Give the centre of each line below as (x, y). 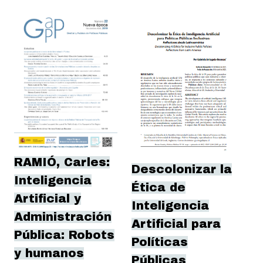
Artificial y (48, 199)
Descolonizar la (182, 170)
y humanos (49, 254)
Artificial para (176, 224)
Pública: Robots (64, 235)
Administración (63, 217)
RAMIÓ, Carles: (62, 163)
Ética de (159, 188)
